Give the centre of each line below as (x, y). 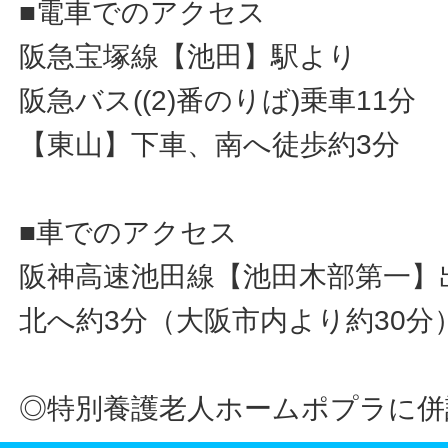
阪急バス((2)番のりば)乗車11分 (218, 101)
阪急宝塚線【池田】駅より (188, 57)
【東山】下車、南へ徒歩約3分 (210, 145)
